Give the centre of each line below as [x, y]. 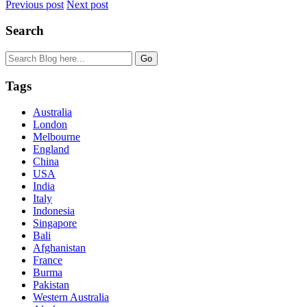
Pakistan [51, 285]
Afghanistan [59, 248]
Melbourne [57, 137]
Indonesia [54, 211]
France [48, 260]
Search [25, 31]
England [51, 149]
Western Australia [71, 297]
